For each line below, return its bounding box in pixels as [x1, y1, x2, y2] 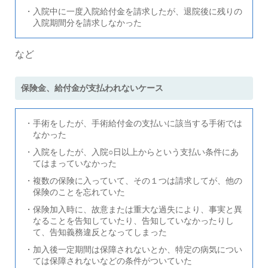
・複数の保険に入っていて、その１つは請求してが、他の [25, 175, 242, 185]
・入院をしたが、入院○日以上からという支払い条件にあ [25, 147, 239, 157]
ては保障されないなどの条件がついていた [33, 255, 192, 266]
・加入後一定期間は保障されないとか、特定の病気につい [25, 244, 242, 254]
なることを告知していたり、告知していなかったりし [33, 215, 234, 226]
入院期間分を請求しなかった [33, 17, 142, 28]
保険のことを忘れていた [33, 187, 125, 197]
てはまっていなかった [33, 158, 117, 168]
